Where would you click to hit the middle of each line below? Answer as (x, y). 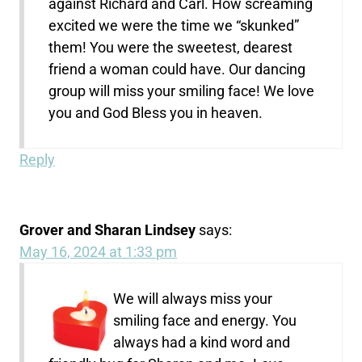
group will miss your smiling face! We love (182, 91)
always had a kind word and (202, 343)
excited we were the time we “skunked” (174, 26)
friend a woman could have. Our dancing (177, 69)
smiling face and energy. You (205, 321)
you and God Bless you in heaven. (156, 113)
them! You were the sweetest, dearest (171, 48)
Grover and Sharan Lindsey (108, 230)
